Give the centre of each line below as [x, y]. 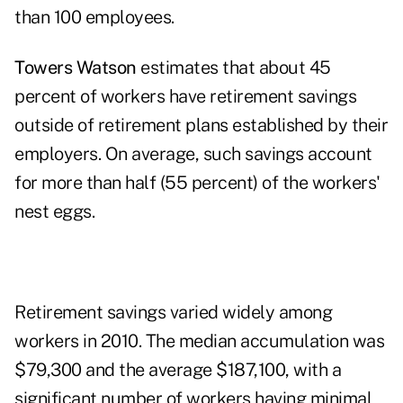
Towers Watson [76, 68]
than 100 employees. [94, 18]
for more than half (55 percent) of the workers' [197, 183]
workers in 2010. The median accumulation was [199, 341]
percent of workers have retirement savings [185, 97]
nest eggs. [54, 212]
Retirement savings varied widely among [173, 313]
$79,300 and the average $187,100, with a [178, 370]
